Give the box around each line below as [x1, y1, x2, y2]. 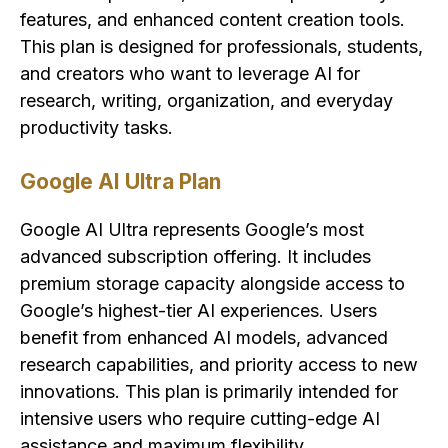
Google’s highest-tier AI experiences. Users [20, 300, 377, 322]
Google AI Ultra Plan [20, 169, 221, 195]
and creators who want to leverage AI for [20, 63, 360, 85]
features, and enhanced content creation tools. [20, 9, 405, 31]
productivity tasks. [20, 117, 173, 139]
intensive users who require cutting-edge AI [20, 408, 380, 430]
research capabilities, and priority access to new [20, 354, 418, 376]
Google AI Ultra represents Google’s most [20, 219, 364, 241]
